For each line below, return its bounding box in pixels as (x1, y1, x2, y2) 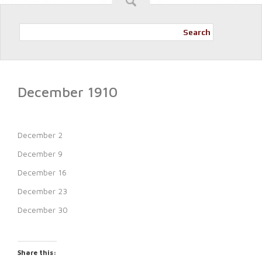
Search (183, 27, 211, 37)
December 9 (18, 149, 63, 158)
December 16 (18, 167, 67, 177)
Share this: (18, 248, 57, 257)
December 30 (18, 205, 68, 215)
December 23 (18, 186, 67, 196)
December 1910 (18, 84, 118, 100)
